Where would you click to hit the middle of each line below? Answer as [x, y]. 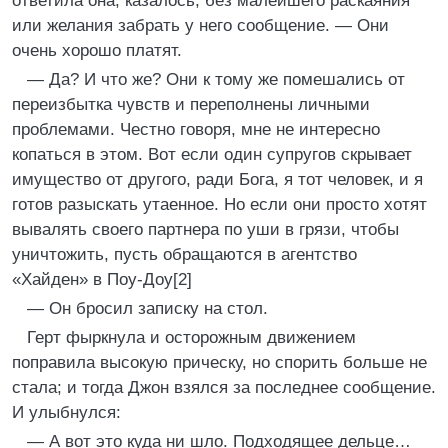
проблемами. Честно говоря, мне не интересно [196, 129]
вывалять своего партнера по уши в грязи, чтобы [205, 229]
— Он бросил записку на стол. [147, 308]
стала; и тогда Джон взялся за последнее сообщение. [224, 387]
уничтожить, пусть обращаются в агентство [184, 254]
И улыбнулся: [66, 412]
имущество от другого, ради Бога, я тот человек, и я [217, 179]
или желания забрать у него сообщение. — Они [200, 25]
